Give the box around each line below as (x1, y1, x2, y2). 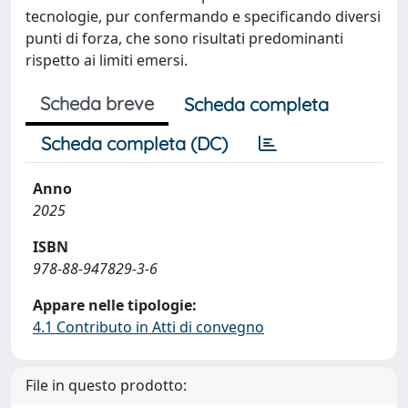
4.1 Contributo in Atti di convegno (33, 317, 264, 337)
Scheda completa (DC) (41, 132, 228, 155)
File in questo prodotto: (25, 375, 187, 395)
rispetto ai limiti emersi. (25, 50, 188, 70)
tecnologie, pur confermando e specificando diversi (25, 6, 381, 26)
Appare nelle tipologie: (33, 295, 197, 315)
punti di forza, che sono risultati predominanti (25, 28, 343, 48)
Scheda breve (40, 92, 154, 115)
